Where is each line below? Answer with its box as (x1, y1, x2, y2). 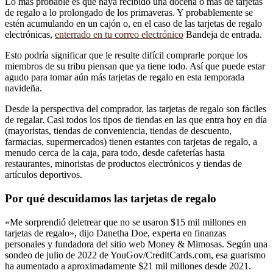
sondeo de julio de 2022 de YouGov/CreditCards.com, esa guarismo (5, 249, 266, 260)
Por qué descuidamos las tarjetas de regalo (5, 191, 216, 205)
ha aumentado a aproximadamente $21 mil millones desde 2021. (5, 260, 251, 271)
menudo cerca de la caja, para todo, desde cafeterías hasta (5, 147, 225, 158)
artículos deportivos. (5, 169, 82, 180)
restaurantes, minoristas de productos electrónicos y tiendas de (5, 158, 242, 169)
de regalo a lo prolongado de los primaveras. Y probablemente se (5, 7, 253, 18)
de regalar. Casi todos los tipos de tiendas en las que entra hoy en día (5, 115, 267, 126)
